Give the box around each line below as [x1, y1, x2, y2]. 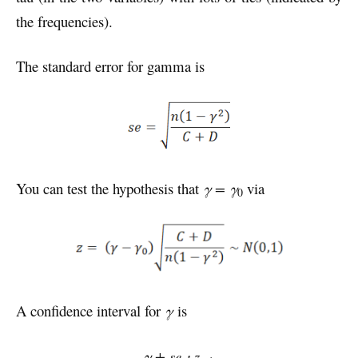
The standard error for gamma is [16, 55, 205, 76]
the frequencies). [16, 10, 113, 31]
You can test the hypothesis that [16, 178, 203, 199]
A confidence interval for [16, 300, 165, 321]
